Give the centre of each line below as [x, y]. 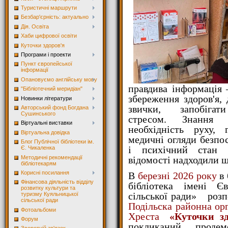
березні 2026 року [177, 176]
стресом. [155, 119]
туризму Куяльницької [50, 194]
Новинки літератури [46, 98]
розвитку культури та [48, 188]
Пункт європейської [47, 64]
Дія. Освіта [35, 26]
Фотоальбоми [38, 209]
